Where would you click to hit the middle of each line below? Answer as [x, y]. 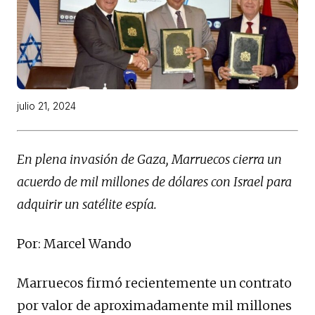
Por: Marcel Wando [74, 244]
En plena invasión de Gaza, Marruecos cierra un [149, 160]
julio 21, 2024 [46, 106]
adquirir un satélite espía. [87, 205]
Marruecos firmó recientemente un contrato [154, 283]
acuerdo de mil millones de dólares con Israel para [154, 182]
